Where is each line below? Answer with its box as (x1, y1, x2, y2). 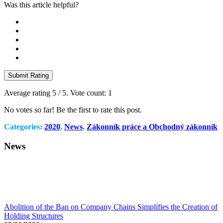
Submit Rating (8, 71, 49, 79)
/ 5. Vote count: (56, 88, 108, 97)
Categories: (4, 122, 44, 131)
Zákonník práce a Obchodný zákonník (87, 122, 218, 131)
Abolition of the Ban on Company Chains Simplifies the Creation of (4, 203, 218, 212)
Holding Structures (4, 212, 63, 221)
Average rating (4, 88, 52, 97)
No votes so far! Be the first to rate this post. (4, 105, 142, 114)
